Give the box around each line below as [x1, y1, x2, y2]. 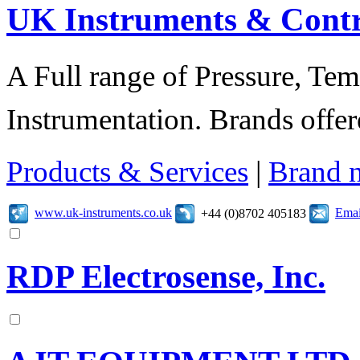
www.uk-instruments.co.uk [35, 205, 172, 219]
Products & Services [6, 155, 248, 189]
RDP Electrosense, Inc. [6, 259, 325, 296]
